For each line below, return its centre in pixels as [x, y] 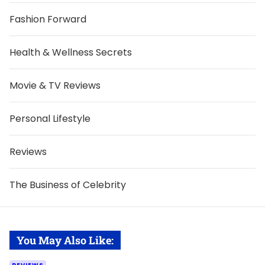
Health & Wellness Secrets [71, 53]
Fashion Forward [48, 20]
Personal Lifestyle [50, 119]
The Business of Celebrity [68, 185]
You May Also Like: [65, 240]
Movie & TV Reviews [55, 86]
